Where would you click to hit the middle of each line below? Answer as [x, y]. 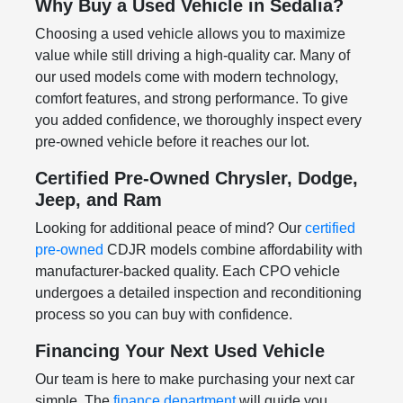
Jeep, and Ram [98, 200]
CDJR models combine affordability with [233, 250]
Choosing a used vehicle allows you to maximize [190, 34]
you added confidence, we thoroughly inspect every [198, 121]
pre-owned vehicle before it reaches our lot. [172, 142]
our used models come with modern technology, [186, 77]
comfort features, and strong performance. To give [191, 99]
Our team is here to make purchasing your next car [194, 380]
